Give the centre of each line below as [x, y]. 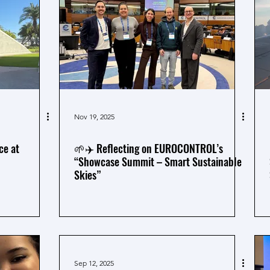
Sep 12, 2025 [94, 263]
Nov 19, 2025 [94, 116]
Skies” [87, 175]
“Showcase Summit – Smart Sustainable [158, 162]
